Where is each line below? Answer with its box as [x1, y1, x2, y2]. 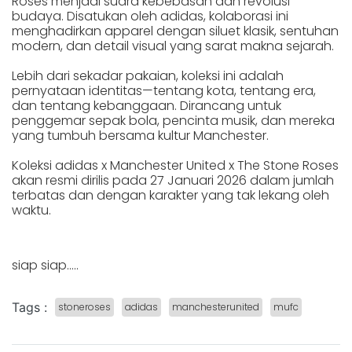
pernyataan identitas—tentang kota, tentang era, [12, 82, 316, 101]
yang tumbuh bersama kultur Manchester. [12, 126, 269, 145]
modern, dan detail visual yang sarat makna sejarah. [12, 37, 334, 56]
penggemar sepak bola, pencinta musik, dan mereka [12, 112, 335, 130]
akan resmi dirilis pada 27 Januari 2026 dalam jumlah [12, 171, 334, 190]
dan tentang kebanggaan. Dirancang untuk [12, 97, 281, 115]
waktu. [12, 201, 51, 220]
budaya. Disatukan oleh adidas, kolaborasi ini [12, 7, 288, 26]
